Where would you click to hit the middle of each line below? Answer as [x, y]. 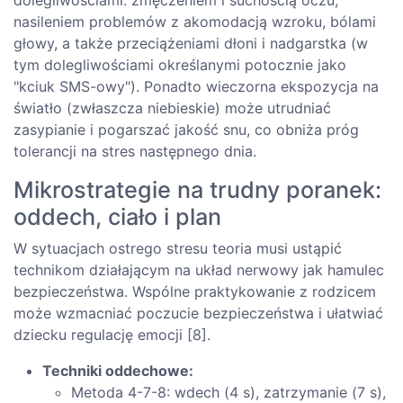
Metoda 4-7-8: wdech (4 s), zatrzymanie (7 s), [228, 392]
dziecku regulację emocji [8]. [112, 334]
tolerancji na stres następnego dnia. [135, 151]
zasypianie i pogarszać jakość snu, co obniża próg [186, 129]
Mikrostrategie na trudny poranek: [197, 189]
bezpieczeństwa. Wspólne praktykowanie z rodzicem [195, 291]
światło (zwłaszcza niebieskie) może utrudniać [172, 107]
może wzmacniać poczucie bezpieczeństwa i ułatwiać [198, 313]
